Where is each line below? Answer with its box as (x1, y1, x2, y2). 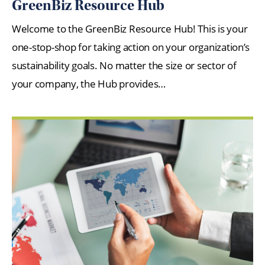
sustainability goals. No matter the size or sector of (12, 58, 237, 72)
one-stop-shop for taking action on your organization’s (12, 40, 250, 54)
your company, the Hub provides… (12, 76, 166, 91)
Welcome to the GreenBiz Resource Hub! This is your (12, 21, 248, 35)
